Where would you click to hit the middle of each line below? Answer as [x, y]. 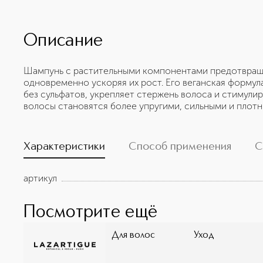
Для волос [133, 235]
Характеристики [64, 147]
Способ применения [180, 147]
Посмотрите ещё [91, 213]
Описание [63, 41]
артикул [40, 178]
